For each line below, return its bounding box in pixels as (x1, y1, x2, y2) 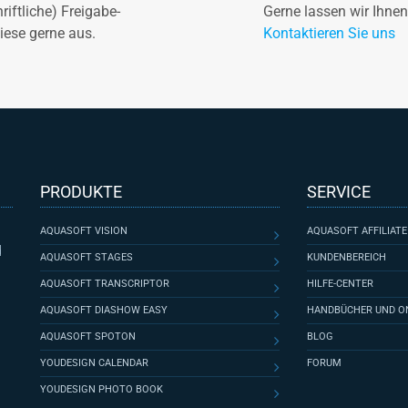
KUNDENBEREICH (306, 250, 386, 263)
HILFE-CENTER (306, 277, 373, 290)
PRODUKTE (40, 181, 122, 201)
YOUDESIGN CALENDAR (40, 356, 148, 369)
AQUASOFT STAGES (40, 250, 133, 263)
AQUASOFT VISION (40, 224, 127, 237)
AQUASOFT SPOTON (40, 330, 136, 342)
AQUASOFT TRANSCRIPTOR (40, 277, 169, 290)
